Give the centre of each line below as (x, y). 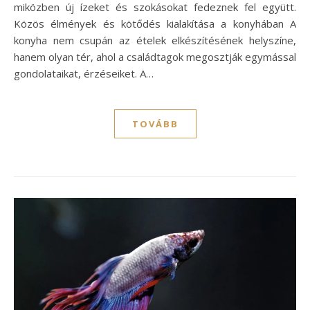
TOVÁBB (155, 124)
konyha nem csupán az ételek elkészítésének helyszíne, (155, 40)
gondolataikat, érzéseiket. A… (84, 74)
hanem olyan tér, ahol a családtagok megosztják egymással (155, 57)
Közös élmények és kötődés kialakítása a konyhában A (155, 24)
